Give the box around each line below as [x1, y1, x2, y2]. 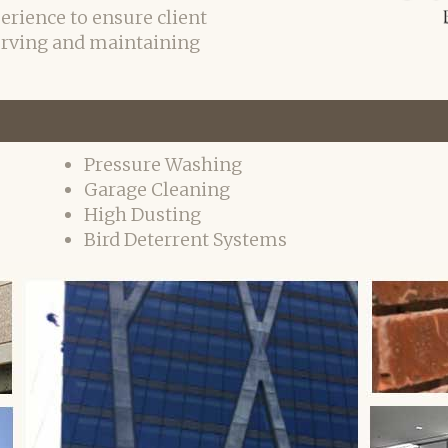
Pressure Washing [84, 153, 242, 176]
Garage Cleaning [84, 178, 230, 201]
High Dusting [84, 203, 201, 226]
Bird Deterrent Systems [84, 228, 287, 251]
